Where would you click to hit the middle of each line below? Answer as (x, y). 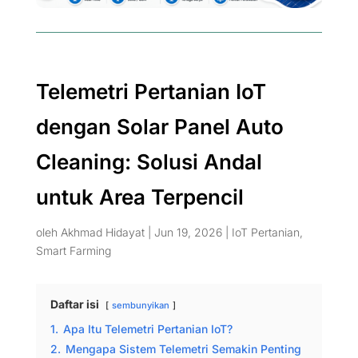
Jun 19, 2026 (188, 232)
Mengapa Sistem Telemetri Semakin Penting (183, 348)
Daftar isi (74, 304)
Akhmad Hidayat (102, 232)
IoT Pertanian (265, 232)
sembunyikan (140, 305)
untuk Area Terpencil (139, 197)
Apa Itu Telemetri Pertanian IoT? (147, 328)
